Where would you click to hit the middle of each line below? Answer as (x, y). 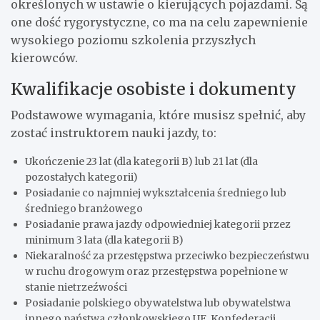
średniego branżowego (84, 209)
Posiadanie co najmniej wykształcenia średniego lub (156, 193)
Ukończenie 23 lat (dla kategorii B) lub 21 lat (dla (141, 162)
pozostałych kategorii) (81, 177)
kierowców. (44, 58)
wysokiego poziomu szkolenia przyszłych (133, 40)
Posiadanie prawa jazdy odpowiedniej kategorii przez (158, 225)
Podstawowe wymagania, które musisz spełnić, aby (158, 115)
